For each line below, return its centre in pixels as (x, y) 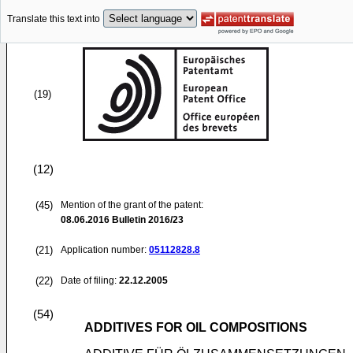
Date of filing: (89, 281)
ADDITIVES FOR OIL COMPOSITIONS (196, 327)
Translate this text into (54, 19)
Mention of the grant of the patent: (132, 205)
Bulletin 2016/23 (147, 220)
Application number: (105, 250)
